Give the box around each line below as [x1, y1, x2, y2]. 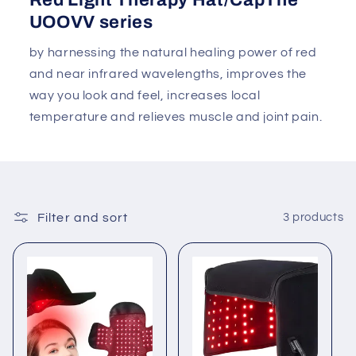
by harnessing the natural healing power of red [29, 45, 317, 59]
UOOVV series [29, 13, 153, 33]
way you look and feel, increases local [29, 88, 261, 102]
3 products [282, 211, 344, 224]
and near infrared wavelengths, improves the [29, 67, 307, 80]
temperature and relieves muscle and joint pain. [29, 110, 323, 123]
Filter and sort [37, 211, 128, 224]
